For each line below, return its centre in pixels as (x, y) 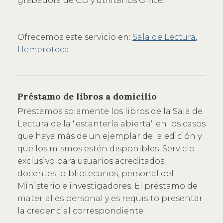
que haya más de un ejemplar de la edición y (110, 136)
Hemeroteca (43, 49)
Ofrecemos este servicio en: (75, 37)
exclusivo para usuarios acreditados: (92, 161)
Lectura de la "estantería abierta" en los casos (111, 123)
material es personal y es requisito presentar (110, 198)
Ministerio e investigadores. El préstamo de (108, 186)
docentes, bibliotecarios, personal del (96, 173)
